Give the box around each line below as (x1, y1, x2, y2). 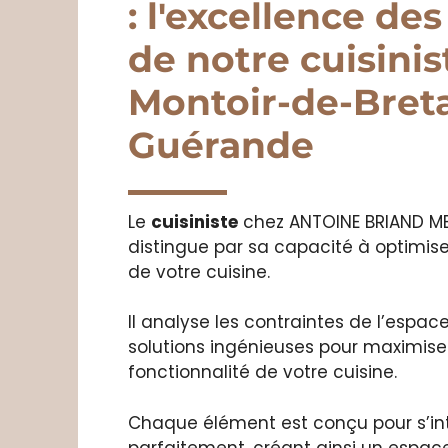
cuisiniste (150, 215, 238, 240)
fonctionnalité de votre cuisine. (127, 366, 397, 391)
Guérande (127, 128, 314, 173)
